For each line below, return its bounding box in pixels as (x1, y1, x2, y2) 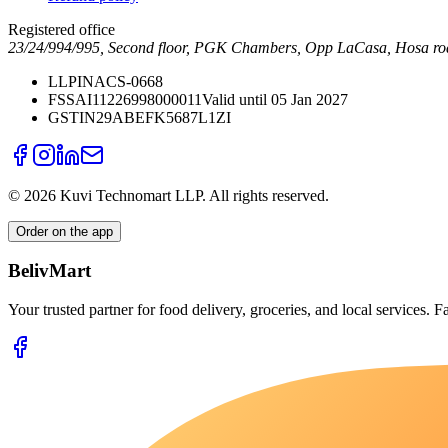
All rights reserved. (209, 186, 329, 204)
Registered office (8, 20, 115, 38)
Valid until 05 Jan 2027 (202, 90, 348, 108)
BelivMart (8, 260, 91, 282)
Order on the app (16, 223, 113, 239)
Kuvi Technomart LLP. (56, 186, 206, 204)
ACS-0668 (94, 72, 163, 90)
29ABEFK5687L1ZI (96, 108, 231, 126)
